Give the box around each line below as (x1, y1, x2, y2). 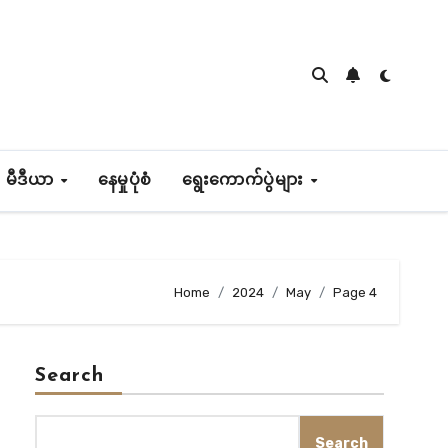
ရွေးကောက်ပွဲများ (181, 173, 309, 189)
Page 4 (333, 284, 377, 300)
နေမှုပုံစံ (97, 173, 152, 189)
